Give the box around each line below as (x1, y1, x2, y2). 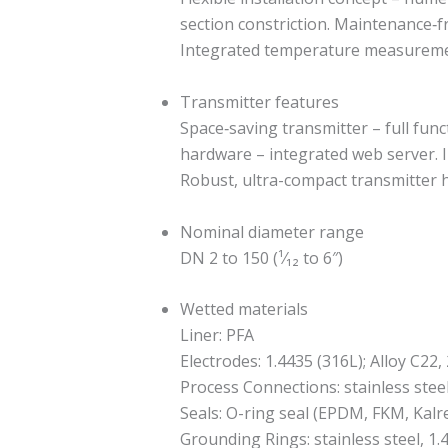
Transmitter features (180, 90, 339, 113)
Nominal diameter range (180, 220, 364, 243)
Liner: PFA (180, 324, 254, 347)
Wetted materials (180, 298, 308, 321)
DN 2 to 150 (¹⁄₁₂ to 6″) (180, 246, 343, 269)
